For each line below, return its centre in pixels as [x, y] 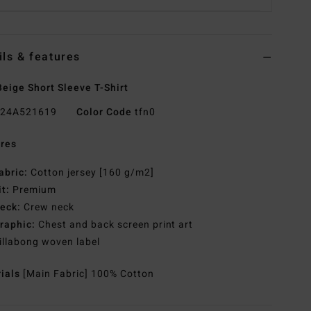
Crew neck [48, 208]
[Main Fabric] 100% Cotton [89, 274]
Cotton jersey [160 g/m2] [91, 173]
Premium [33, 190]
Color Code [104, 112]
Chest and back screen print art [115, 225]
